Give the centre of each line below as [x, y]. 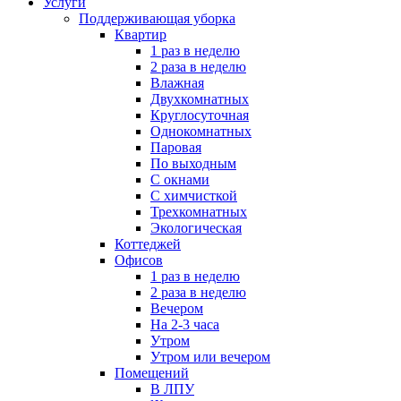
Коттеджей [148, 244]
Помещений [152, 373]
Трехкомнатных [199, 212]
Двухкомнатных [200, 99]
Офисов [139, 260]
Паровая [176, 147]
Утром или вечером [210, 357]
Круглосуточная [200, 115]
